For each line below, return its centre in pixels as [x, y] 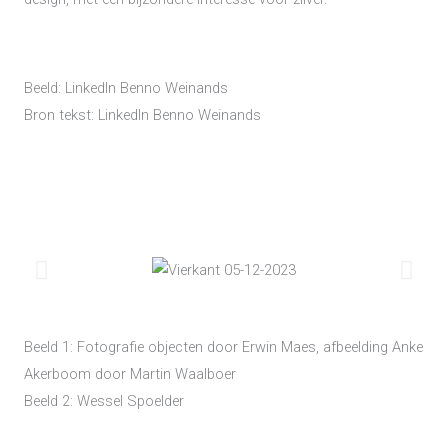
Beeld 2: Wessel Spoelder [104, 401]
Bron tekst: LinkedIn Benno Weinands [142, 114]
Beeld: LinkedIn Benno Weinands [126, 87]
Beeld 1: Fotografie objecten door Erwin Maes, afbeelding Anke [223, 347]
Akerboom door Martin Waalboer [130, 374]
